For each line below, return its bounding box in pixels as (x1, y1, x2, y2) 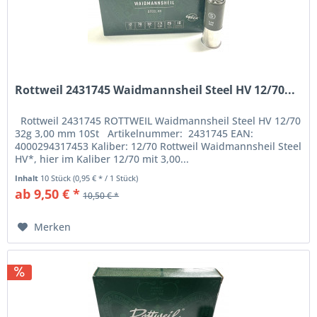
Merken (34, 220, 71, 234)
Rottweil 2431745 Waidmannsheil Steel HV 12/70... (15, 82, 296, 98)
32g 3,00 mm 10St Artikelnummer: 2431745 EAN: (15, 127, 254, 141)
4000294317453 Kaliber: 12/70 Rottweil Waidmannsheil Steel (15, 139, 302, 154)
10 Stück (40, 173, 74, 184)
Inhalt (15, 173, 41, 184)
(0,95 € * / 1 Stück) (73, 173, 139, 184)
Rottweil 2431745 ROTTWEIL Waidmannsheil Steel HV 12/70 (15, 114, 301, 128)
